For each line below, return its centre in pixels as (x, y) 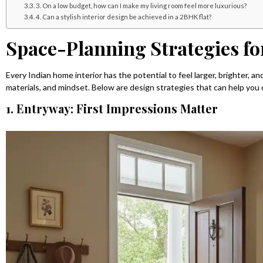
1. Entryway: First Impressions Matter (112, 108)
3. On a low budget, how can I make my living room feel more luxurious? (141, 5)
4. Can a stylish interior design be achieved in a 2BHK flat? (124, 16)
